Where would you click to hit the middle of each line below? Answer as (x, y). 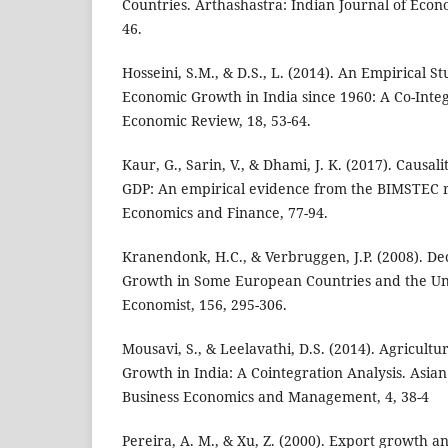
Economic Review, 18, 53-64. (216, 121)
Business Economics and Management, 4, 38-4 (275, 397)
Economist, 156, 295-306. (204, 305)
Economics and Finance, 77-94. (225, 213)
